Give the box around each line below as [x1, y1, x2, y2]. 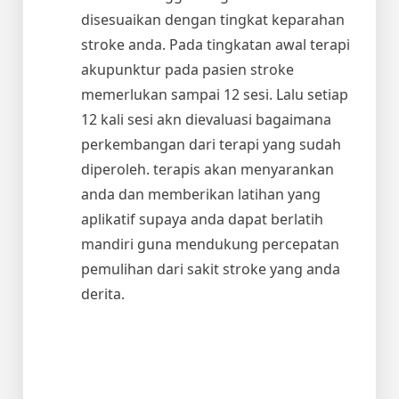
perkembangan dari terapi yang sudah [81, 134, 341, 154]
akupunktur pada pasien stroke [81, 59, 294, 79]
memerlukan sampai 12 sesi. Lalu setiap [81, 84, 348, 104]
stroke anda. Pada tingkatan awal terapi [81, 34, 350, 54]
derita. [81, 283, 125, 304]
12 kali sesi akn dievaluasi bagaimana [81, 109, 331, 129]
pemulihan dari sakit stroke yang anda [81, 258, 340, 279]
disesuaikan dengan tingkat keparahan [81, 9, 345, 29]
